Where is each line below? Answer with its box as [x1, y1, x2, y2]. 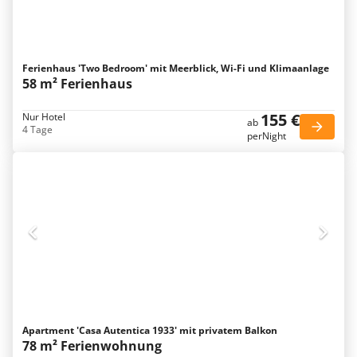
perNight [247, 129, 286, 143]
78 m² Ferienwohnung [22, 337, 162, 355]
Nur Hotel [22, 110, 65, 124]
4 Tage [22, 123, 53, 136]
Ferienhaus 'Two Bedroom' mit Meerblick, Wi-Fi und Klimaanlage [22, 61, 329, 75]
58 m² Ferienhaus [22, 75, 132, 92]
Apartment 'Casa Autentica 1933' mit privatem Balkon [22, 324, 277, 337]
